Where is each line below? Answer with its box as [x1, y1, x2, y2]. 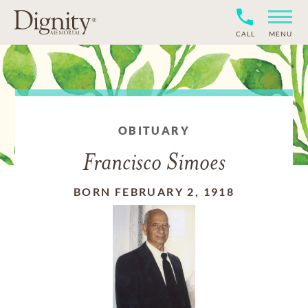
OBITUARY [118, 124, 190, 137]
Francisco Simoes [82, 152, 225, 176]
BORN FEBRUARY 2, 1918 [73, 185, 235, 198]
